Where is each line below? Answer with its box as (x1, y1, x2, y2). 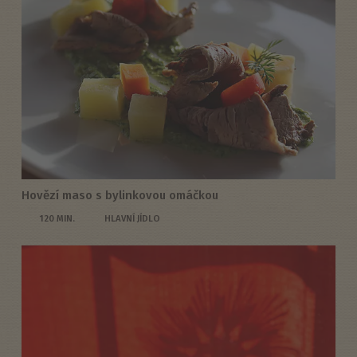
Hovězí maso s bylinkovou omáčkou (21, 188, 218, 203)
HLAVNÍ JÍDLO (104, 213, 160, 225)
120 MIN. (38, 213, 75, 225)
